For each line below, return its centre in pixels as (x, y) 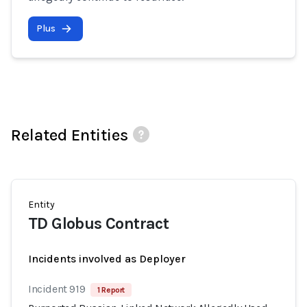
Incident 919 (57, 289)
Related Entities (70, 135)
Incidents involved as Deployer (107, 259)
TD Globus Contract (99, 223)
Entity (41, 205)
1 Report (111, 290)
